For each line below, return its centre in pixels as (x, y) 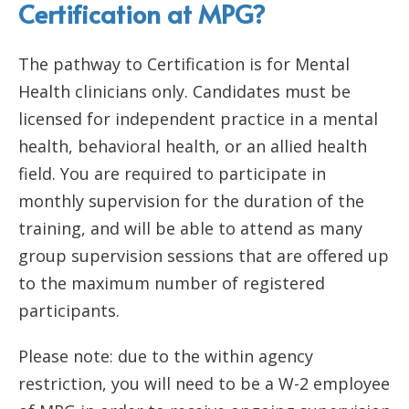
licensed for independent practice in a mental (198, 118)
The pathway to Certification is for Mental (184, 63)
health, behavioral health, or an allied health (193, 146)
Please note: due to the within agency (166, 356)
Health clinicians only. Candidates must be (184, 91)
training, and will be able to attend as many (190, 228)
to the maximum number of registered (172, 283)
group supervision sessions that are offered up (204, 255)
